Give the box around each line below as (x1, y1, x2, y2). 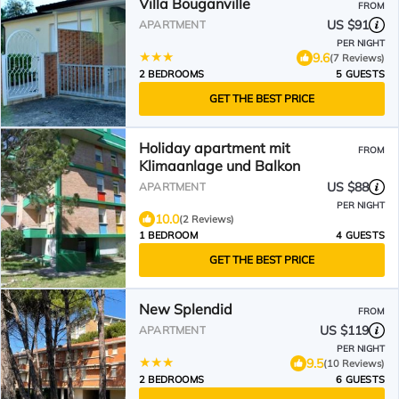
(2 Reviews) (179, 213, 234, 225)
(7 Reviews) (330, 51, 385, 64)
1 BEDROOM (139, 229, 198, 241)
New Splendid (139, 300, 232, 318)
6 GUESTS (336, 373, 385, 386)
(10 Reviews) (323, 356, 385, 370)
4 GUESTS (336, 229, 385, 241)
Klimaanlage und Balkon (139, 157, 300, 175)
